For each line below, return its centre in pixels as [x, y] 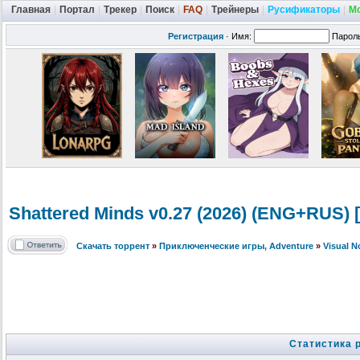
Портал [77, 10]
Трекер [120, 10]
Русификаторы [304, 10]
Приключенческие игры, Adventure [236, 246]
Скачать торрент [113, 246]
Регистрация [196, 36]
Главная [31, 10]
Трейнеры [235, 10]
